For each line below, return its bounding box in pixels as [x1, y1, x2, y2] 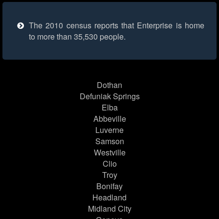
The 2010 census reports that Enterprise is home [29, 20, 204, 31]
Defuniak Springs [79, 90, 140, 102]
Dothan [97, 79, 122, 91]
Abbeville [93, 113, 126, 125]
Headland [92, 192, 127, 203]
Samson [95, 135, 124, 147]
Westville [93, 147, 126, 158]
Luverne [95, 124, 124, 136]
